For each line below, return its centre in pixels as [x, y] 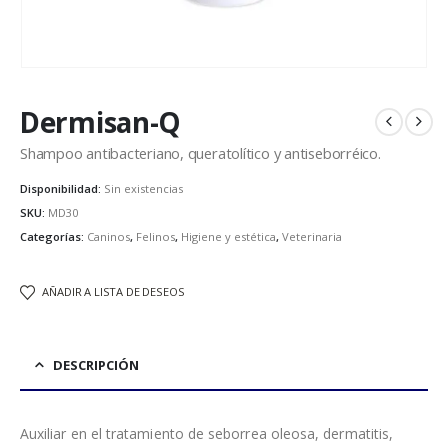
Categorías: [53, 236]
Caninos [108, 236]
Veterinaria [312, 236]
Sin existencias [143, 189]
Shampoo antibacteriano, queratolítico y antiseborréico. [200, 152]
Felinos [155, 236]
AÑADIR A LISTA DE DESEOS [113, 292]
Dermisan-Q [101, 121]
